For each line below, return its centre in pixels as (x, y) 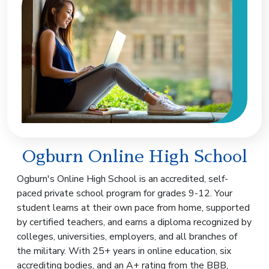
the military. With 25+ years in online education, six (124, 251)
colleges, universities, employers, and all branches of (127, 237)
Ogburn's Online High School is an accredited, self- (122, 179)
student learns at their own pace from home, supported (133, 208)
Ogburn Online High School (134, 157)
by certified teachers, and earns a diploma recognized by (134, 222)
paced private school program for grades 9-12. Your (125, 194)
